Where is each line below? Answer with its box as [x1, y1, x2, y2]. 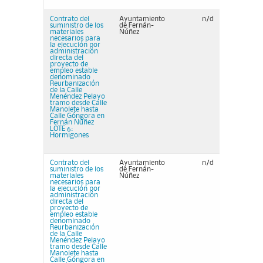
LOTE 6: [50, 126, 73, 132]
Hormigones [50, 132, 89, 139]
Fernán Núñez [50, 119, 94, 126]
